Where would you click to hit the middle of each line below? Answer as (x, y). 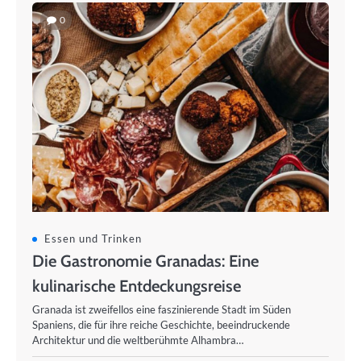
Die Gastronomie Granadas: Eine (145, 261)
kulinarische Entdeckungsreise (137, 286)
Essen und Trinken (93, 239)
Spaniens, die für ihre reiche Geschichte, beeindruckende (161, 325)
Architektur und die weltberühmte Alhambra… (138, 340)
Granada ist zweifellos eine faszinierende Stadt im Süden (162, 309)
